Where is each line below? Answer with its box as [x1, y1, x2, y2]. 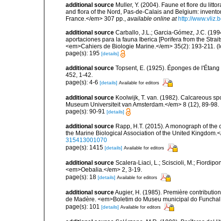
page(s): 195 [66, 49, 101, 57]
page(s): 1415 [66, 144, 105, 151]
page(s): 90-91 [66, 108, 107, 115]
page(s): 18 [66, 173, 98, 181]
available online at [127, 15, 177, 22]
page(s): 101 [66, 203, 101, 210]
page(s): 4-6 [66, 78, 100, 86]
